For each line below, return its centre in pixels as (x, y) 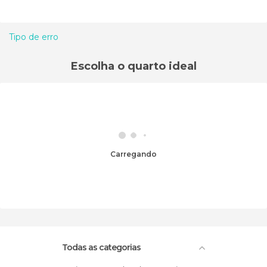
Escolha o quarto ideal (133, 66)
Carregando (136, 154)
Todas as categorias (101, 247)
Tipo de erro (34, 37)
